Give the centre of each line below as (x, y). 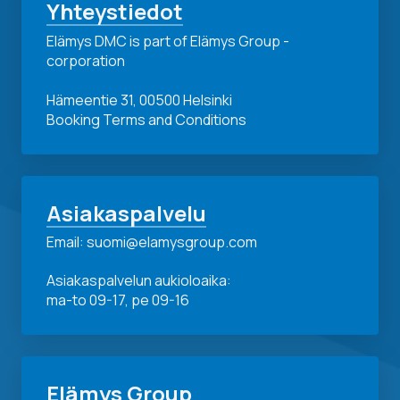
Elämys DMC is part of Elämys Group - (168, 41)
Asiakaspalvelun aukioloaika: (139, 281)
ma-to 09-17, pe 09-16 (118, 300)
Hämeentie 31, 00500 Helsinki (139, 100)
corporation (86, 60)
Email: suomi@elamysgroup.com (152, 242)
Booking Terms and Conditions (146, 119)
